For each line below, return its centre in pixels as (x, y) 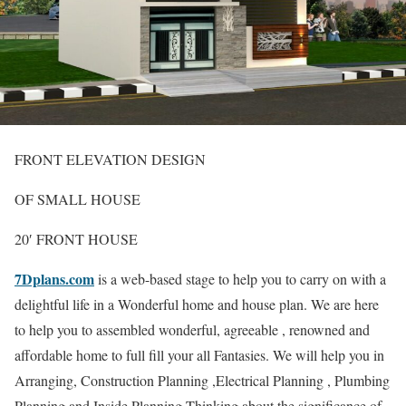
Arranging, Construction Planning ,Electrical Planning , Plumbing (202, 380)
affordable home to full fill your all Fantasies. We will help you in (199, 354)
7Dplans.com (54, 278)
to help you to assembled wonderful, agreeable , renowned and (192, 329)
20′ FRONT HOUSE (76, 238)
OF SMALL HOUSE (77, 198)
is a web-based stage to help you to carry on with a (240, 278)
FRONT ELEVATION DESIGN (110, 159)
